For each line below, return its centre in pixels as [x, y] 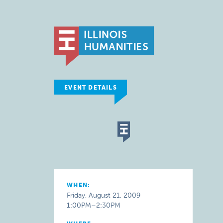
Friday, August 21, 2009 [104, 195]
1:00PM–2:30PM [94, 205]
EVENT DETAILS [91, 88]
